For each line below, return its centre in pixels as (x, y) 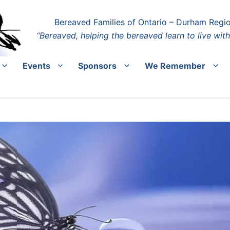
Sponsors (98, 65)
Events (36, 65)
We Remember (175, 65)
